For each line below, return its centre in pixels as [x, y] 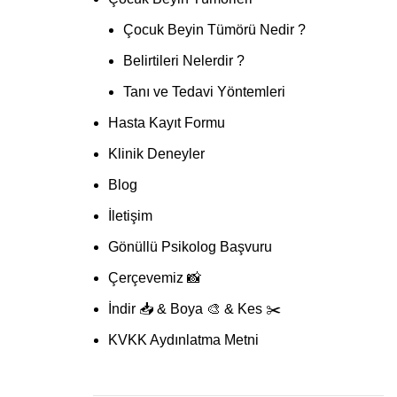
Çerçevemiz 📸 [154, 278]
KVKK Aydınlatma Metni [183, 340]
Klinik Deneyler [156, 154]
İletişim [130, 216]
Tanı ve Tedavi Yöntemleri [204, 92]
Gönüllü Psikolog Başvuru [190, 247]
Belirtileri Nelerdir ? [183, 61]
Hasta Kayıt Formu [166, 123]
